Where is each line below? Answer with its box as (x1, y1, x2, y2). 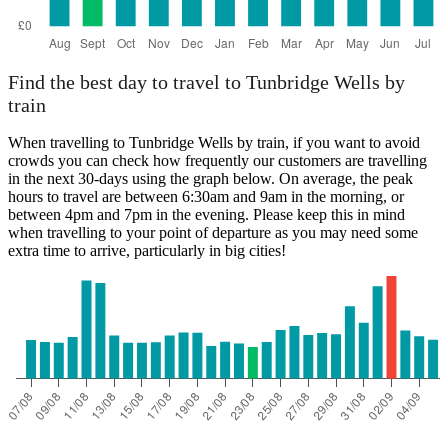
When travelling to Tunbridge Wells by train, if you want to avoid (8, 134, 420, 152)
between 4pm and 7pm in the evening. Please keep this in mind (8, 206, 405, 224)
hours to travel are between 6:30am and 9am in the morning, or (8, 188, 404, 206)
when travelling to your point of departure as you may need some (8, 224, 418, 242)
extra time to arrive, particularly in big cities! (8, 242, 286, 260)
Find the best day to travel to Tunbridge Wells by (8, 71, 405, 94)
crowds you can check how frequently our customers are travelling (8, 152, 427, 170)
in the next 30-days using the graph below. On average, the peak (8, 170, 413, 188)
